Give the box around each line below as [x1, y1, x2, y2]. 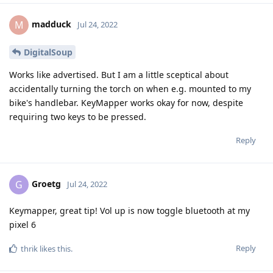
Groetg [32, 177, 61, 190]
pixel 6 [9, 218, 36, 230]
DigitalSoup [24, 46, 73, 58]
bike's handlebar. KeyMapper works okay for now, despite [9, 96, 243, 108]
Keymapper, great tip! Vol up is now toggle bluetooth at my [9, 204, 250, 216]
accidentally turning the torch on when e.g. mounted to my [9, 82, 251, 94]
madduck [32, 18, 71, 30]
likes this [38, 243, 71, 254]
